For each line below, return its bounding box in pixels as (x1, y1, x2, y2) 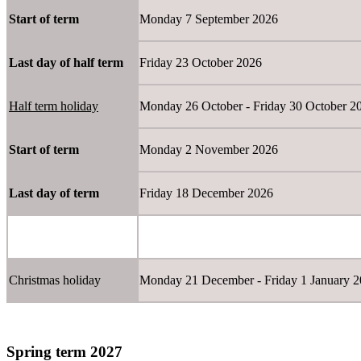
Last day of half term (9, 56, 123, 70)
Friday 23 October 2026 (139, 56, 262, 70)
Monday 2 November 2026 (139, 143, 278, 157)
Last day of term (9, 186, 99, 201)
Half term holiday (9, 99, 98, 114)
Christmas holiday (9, 273, 101, 288)
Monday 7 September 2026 (139, 12, 278, 27)
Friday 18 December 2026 (139, 186, 283, 201)
